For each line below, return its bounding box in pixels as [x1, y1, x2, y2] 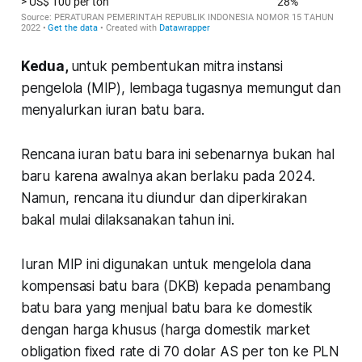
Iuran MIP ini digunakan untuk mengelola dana [20, 255, 312, 272]
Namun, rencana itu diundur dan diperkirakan [20, 189, 307, 206]
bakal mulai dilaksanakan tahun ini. [20, 211, 238, 228]
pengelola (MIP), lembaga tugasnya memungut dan [20, 79, 341, 96]
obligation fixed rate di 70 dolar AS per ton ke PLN [20, 343, 340, 360]
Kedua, [20, 57, 71, 74]
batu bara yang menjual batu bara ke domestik [20, 299, 314, 316]
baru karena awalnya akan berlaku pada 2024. [20, 167, 315, 184]
